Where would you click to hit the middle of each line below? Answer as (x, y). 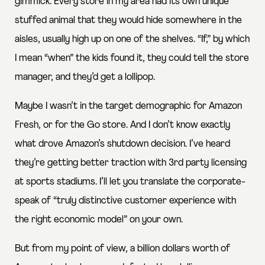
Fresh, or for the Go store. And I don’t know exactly (122, 125)
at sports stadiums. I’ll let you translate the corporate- (130, 182)
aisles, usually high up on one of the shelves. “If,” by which (132, 40)
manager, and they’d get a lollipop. (85, 77)
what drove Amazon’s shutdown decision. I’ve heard (122, 144)
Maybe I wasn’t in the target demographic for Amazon (128, 106)
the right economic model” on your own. (99, 220)
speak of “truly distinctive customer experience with (125, 201)
